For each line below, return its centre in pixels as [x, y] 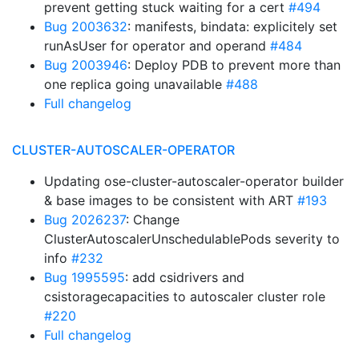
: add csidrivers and [185, 277]
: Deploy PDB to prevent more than [234, 65]
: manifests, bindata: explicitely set [232, 26]
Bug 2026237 [85, 220]
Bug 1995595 [85, 277]
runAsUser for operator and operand [157, 46]
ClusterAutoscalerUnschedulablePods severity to [192, 239]
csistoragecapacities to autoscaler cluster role [185, 296]
